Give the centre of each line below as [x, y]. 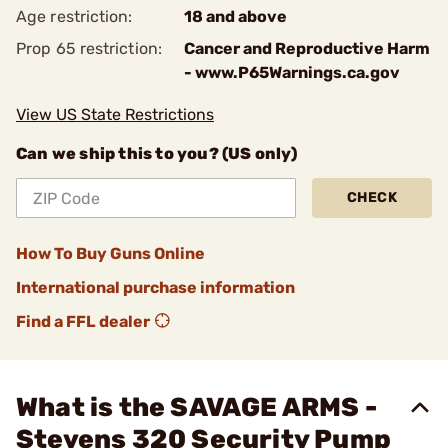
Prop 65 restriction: [89, 48]
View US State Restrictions [115, 114]
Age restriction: [74, 16]
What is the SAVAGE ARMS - [197, 407]
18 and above [235, 16]
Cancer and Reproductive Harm [307, 48]
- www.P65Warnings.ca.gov [292, 72]
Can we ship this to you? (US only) [156, 153]
